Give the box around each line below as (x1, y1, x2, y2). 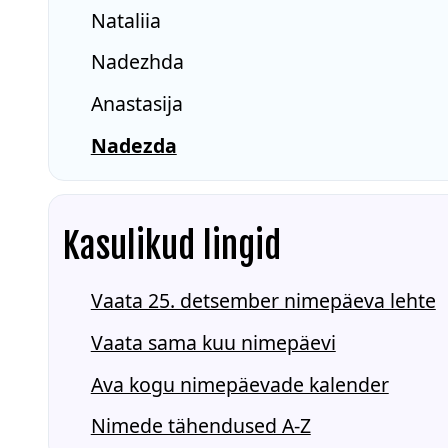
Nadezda (90, 132, 177, 160)
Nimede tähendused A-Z (90, 412, 311, 440)
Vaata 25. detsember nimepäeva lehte (90, 287, 436, 315)
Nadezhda (90, 48, 184, 76)
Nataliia (90, 6, 161, 34)
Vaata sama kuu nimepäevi (90, 328, 336, 356)
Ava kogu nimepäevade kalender (90, 370, 389, 398)
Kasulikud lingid (63, 223, 282, 268)
